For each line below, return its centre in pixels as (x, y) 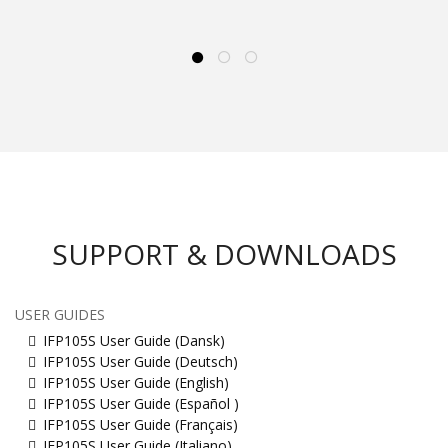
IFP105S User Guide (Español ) (141, 403)
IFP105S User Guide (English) (136, 382)
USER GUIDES (60, 314)
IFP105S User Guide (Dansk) (134, 340)
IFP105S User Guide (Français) (140, 424)
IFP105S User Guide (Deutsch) (140, 361)
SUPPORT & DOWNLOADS (224, 253)
